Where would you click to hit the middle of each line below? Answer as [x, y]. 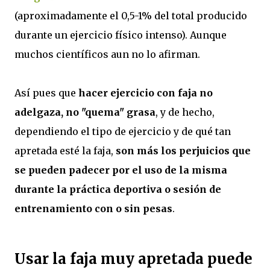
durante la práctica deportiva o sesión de [118, 190]
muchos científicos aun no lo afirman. [107, 55]
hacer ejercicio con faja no [146, 93]
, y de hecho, [185, 112]
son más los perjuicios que [183, 151]
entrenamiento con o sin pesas [93, 209]
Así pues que [46, 93]
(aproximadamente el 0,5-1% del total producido [131, 16]
